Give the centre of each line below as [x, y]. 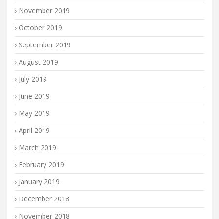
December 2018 [44, 199]
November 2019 [44, 11]
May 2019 [34, 113]
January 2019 [39, 182]
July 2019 [33, 79]
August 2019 [38, 62]
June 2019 [34, 96]
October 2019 [40, 28]
